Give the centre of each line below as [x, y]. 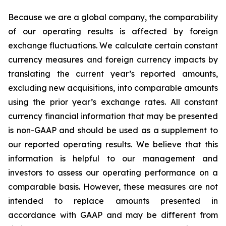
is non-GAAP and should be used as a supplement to [113, 130]
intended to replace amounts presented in [113, 201]
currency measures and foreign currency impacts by [113, 60]
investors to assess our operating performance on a [113, 173]
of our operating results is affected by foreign [113, 31]
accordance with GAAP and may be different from [113, 215]
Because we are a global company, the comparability [113, 17]
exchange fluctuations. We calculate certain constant [113, 45]
